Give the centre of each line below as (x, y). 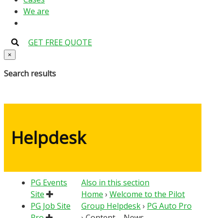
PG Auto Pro (169, 206)
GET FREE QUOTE (60, 42)
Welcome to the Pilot (147, 194)
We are (36, 11)
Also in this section (115, 182)
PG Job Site (51, 206)
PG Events (49, 182)
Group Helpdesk (111, 206)
